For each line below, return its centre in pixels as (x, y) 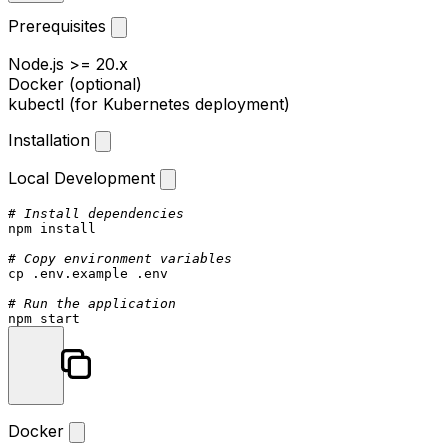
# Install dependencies (96, 213)
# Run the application (92, 303)
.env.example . (84, 273)
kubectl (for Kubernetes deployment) (149, 103)
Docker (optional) (75, 83)
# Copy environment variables (120, 258)
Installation (51, 139)
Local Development (84, 177)
